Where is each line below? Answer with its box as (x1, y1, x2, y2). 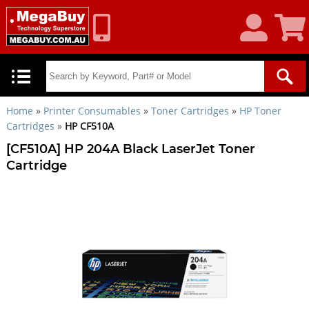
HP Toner (239, 104, 281, 117)
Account (243, 30, 275, 42)
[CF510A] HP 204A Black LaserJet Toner (6, 141, 255, 157)
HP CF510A (64, 119, 114, 132)
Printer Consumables (43, 104, 141, 117)
